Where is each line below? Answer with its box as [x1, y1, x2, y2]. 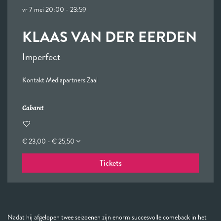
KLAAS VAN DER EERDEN [22, 27, 197, 47]
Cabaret [22, 103, 43, 112]
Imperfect [22, 50, 61, 64]
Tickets [99, 157, 122, 169]
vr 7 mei [22, 4, 45, 14]
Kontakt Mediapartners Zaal [22, 75, 98, 85]
